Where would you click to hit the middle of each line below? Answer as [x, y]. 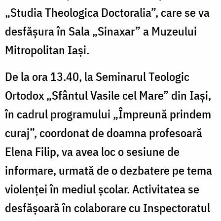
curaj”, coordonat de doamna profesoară [104, 132]
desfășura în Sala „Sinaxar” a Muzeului [101, 31]
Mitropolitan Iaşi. [47, 50]
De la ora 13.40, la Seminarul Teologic [97, 76]
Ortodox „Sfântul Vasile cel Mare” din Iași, [108, 95]
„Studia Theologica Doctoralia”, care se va [107, 12]
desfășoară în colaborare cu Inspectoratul [108, 207]
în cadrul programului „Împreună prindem [108, 114]
